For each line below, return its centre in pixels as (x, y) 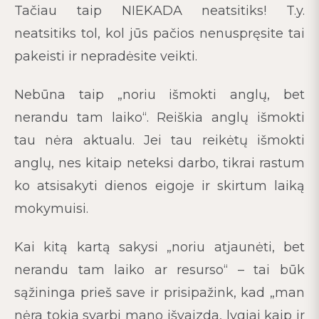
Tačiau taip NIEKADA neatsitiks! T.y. (159, 11)
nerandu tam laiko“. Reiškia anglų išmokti (159, 117)
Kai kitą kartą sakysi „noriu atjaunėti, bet (159, 247)
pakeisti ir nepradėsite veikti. (106, 56)
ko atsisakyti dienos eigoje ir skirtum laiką (159, 186)
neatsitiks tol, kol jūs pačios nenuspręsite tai (159, 33)
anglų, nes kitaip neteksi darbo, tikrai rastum (159, 163)
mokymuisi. (51, 209)
